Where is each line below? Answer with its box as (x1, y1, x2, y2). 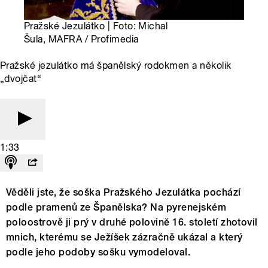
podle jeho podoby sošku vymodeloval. (6, 246, 191, 258)
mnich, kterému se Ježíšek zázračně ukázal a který (6, 232, 243, 243)
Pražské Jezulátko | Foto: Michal (24, 20, 168, 32)
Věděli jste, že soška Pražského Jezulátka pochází (6, 187, 241, 199)
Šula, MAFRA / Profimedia (24, 33, 139, 45)
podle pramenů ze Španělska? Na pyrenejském (6, 202, 227, 214)
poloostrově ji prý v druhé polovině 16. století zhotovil (6, 217, 258, 229)
